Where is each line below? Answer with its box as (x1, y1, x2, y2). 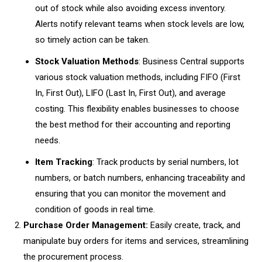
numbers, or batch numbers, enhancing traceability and (35, 173, 245, 183)
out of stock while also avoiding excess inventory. (35, 3, 226, 13)
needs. (35, 135, 63, 146)
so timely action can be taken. (35, 35, 152, 45)
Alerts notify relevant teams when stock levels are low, (35, 19, 244, 29)
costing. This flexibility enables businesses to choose (35, 104, 239, 114)
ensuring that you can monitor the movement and (35, 188, 226, 199)
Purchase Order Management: (23, 220, 148, 230)
